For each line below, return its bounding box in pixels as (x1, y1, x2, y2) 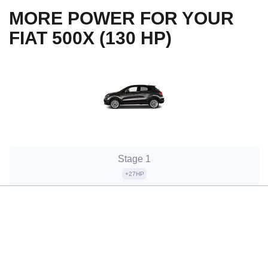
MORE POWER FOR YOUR (9, 8, 234, 28)
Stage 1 (118, 153, 151, 164)
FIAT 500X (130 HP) (9, 28, 172, 48)
